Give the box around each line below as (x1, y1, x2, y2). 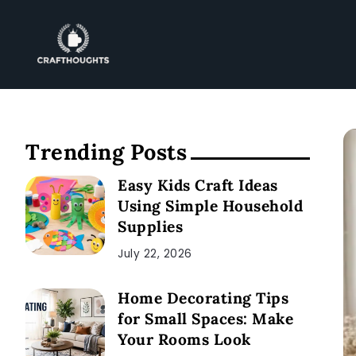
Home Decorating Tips (118, 288, 288, 308)
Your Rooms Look (118, 329, 251, 349)
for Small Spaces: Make (118, 308, 293, 328)
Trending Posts (25, 137, 187, 165)
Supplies (118, 216, 183, 236)
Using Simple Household (118, 195, 303, 215)
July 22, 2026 (118, 246, 192, 261)
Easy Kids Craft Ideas (118, 175, 278, 195)
